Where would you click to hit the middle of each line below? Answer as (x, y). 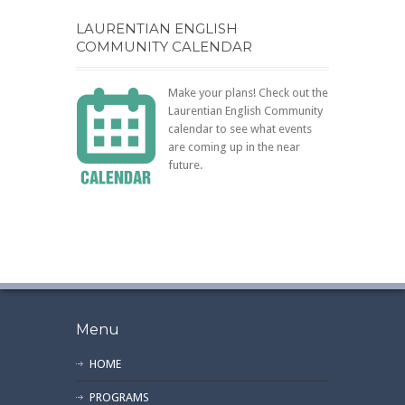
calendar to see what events (240, 128)
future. (185, 165)
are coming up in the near (234, 146)
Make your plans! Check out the (248, 92)
